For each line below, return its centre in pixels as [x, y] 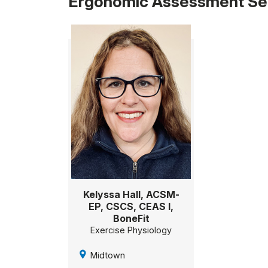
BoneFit [131, 219]
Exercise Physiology [131, 230]
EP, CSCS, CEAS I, [131, 207]
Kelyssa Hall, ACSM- [131, 195]
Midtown [108, 255]
